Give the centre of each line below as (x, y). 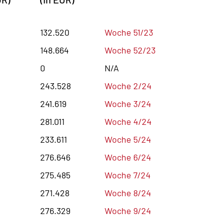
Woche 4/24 (128, 121)
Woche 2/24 (128, 85)
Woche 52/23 (130, 50)
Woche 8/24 (128, 193)
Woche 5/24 (128, 139)
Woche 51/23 (129, 32)
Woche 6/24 (128, 157)
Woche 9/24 (128, 210)
